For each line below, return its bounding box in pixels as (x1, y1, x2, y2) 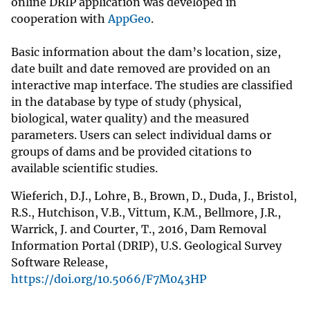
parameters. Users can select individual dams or (11, 128, 271, 143)
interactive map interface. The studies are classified (11, 78, 293, 93)
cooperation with (11, 12, 108, 26)
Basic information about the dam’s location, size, (11, 45, 281, 60)
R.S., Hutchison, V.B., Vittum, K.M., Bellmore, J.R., (11, 206, 281, 220)
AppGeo (108, 12, 151, 26)
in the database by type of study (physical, (11, 95, 241, 109)
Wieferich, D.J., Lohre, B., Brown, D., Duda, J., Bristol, (11, 189, 297, 203)
